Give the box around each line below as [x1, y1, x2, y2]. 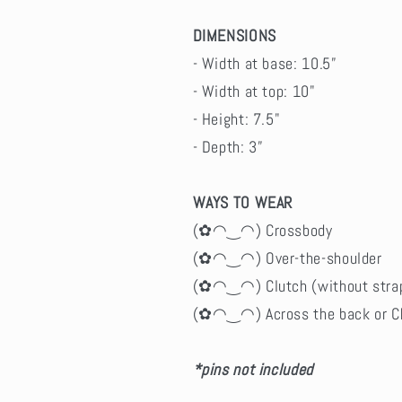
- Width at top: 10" [192, 80, 316, 101]
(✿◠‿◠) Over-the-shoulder [192, 247, 382, 268]
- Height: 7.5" [192, 108, 281, 129]
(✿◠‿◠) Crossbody [192, 219, 333, 240]
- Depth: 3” [192, 135, 264, 157]
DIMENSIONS [192, 24, 276, 46]
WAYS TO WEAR [192, 191, 293, 213]
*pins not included [192, 358, 313, 380]
